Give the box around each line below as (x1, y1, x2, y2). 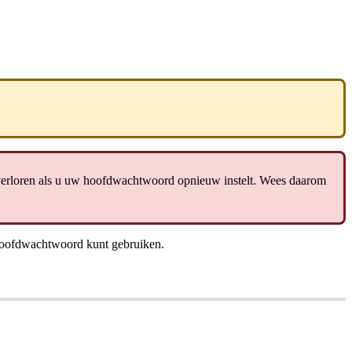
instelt (224, 173, 253, 187)
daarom (289, 173, 326, 187)
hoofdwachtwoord (83, 173, 174, 187)
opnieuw (178, 173, 221, 187)
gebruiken (112, 236, 161, 251)
